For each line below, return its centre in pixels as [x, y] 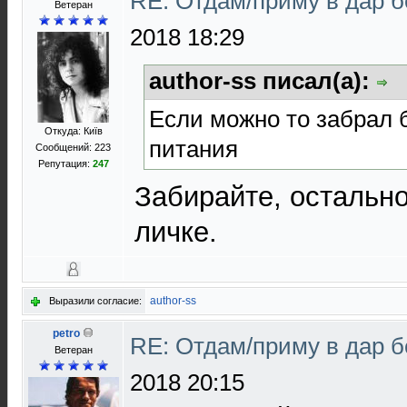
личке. [176, 232]
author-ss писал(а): [263, 81]
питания [194, 149]
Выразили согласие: [95, 301]
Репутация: [65, 164]
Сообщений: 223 [73, 147]
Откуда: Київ [73, 131]
